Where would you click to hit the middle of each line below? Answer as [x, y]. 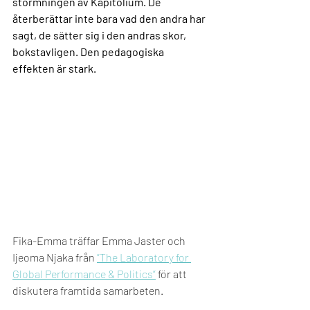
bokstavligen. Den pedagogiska [89, 52]
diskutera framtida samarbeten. [89, 290]
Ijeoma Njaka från [55, 257]
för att [172, 274]
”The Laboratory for [144, 257]
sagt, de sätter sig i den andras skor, [100, 35]
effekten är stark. [55, 68]
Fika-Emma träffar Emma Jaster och [99, 240]
